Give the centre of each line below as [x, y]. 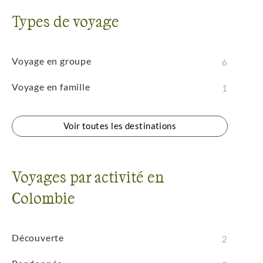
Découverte [38, 237]
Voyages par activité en [88, 176]
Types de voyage [65, 21]
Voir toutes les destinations [120, 126]
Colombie [43, 198]
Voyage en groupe [52, 61]
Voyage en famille [51, 87]
